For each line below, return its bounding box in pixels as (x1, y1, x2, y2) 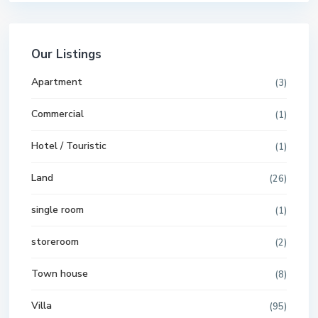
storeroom (31, 235, 79, 248)
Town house (31, 267, 88, 280)
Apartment (31, 75, 82, 89)
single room (31, 203, 84, 216)
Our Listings (31, 46, 102, 62)
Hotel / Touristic (31, 139, 106, 153)
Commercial (31, 107, 84, 121)
